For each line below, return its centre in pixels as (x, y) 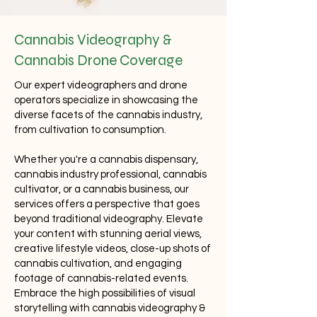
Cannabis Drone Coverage (98, 60)
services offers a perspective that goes (107, 204)
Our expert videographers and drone (101, 85)
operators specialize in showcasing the (106, 100)
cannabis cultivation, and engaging (98, 264)
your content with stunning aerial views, (108, 234)
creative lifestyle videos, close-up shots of (113, 249)
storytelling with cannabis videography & (110, 308)
